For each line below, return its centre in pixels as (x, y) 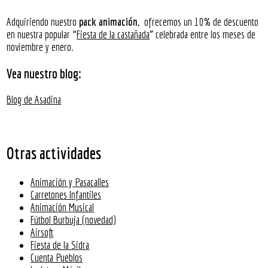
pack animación (109, 22)
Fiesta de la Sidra (60, 245)
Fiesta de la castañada (113, 35)
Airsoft (42, 233)
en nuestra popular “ (42, 35)
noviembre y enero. (40, 47)
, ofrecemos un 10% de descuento (198, 22)
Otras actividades (54, 153)
